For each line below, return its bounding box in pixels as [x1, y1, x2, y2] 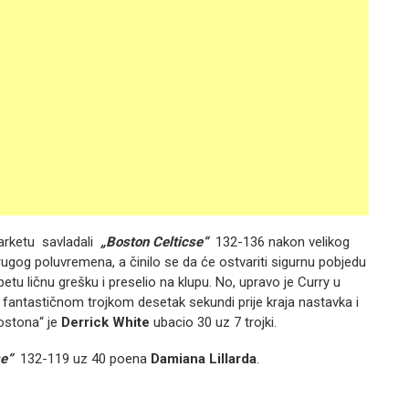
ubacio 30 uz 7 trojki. [150, 314, 277, 330]
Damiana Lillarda [151, 351, 257, 367]
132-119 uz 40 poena [13, 351, 151, 367]
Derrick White [58, 314, 150, 330]
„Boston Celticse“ [100, 234, 208, 250]
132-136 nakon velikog [208, 234, 350, 250]
